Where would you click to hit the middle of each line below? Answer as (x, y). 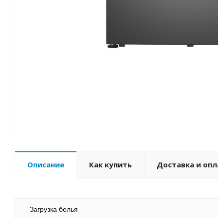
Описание (46, 165)
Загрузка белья (54, 209)
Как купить (110, 165)
